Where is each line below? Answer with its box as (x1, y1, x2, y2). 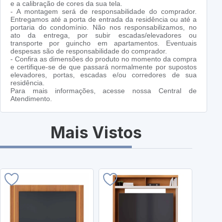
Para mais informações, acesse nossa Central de (10, 87, 197, 95)
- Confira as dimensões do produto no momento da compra (10, 55, 197, 63)
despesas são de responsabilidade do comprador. (10, 47, 167, 55)
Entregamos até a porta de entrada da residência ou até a (10, 15, 197, 24)
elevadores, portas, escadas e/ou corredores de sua (10, 71, 197, 79)
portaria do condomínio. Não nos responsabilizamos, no (10, 23, 197, 32)
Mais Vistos (51, 123, 142, 143)
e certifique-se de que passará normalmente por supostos (10, 63, 197, 71)
